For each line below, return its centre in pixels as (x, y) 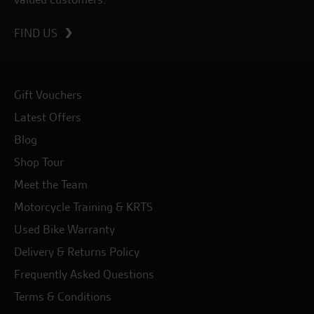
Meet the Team (51, 185)
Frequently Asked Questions (84, 274)
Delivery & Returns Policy (77, 252)
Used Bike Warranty (64, 230)
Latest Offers (48, 117)
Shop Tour (39, 162)
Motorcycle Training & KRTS (83, 207)
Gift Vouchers (48, 95)
